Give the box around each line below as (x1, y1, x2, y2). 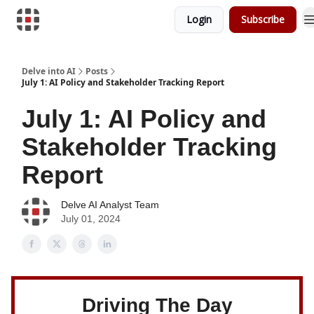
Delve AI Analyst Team (61, 199, 159, 210)
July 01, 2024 (61, 213, 121, 224)
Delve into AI (22, 65, 76, 77)
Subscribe (241, 13, 285, 26)
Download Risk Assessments (56, 15, 169, 27)
